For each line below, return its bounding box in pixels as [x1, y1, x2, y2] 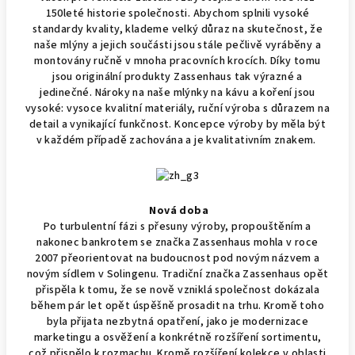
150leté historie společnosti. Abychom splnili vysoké [45, 6, 310, 22]
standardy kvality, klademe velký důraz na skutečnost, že [32, 21, 323, 38]
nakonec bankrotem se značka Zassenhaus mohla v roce [36, 234, 319, 250]
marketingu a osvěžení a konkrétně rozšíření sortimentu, [33, 329, 322, 345]
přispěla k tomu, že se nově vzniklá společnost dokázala [36, 281, 319, 298]
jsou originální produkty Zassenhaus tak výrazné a [52, 69, 303, 86]
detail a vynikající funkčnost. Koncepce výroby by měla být [29, 116, 326, 133]
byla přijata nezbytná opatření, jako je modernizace [46, 313, 309, 330]
